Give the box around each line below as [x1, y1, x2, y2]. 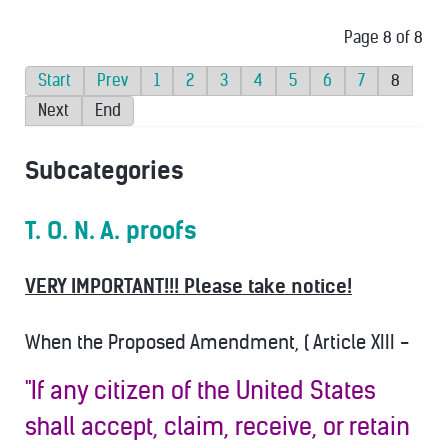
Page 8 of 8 [344, 28, 423, 47]
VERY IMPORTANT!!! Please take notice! [25, 275, 352, 298]
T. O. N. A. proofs [25, 216, 197, 246]
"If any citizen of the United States [25, 376, 376, 406]
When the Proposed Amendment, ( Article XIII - [25, 331, 409, 354]
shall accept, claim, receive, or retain [25, 412, 410, 442]
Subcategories [25, 156, 184, 186]
